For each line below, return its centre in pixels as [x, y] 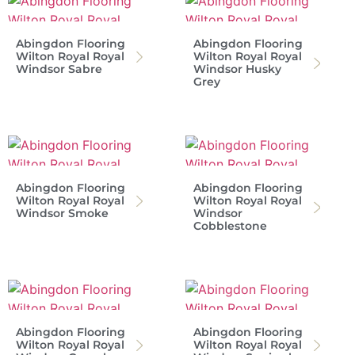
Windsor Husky [237, 69]
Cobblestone [230, 225]
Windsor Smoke [62, 213]
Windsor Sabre [59, 69]
